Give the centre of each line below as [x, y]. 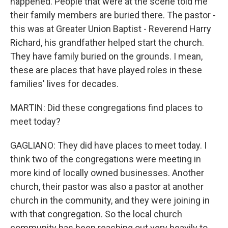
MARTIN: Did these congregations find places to [106, 108]
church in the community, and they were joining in [110, 200]
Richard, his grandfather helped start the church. [107, 42]
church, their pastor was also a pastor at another [107, 187]
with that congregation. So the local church [96, 214]
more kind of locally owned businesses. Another [107, 173]
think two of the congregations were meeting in [106, 159]
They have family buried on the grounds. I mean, [106, 56]
